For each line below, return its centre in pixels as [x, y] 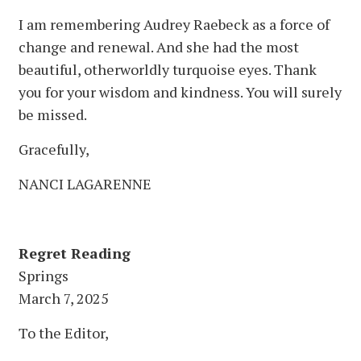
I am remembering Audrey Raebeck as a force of [174, 24]
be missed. [53, 114]
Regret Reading [75, 253]
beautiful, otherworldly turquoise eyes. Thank [168, 69]
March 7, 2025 [64, 298]
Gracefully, [54, 149]
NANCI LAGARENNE [85, 183]
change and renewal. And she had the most [159, 46]
